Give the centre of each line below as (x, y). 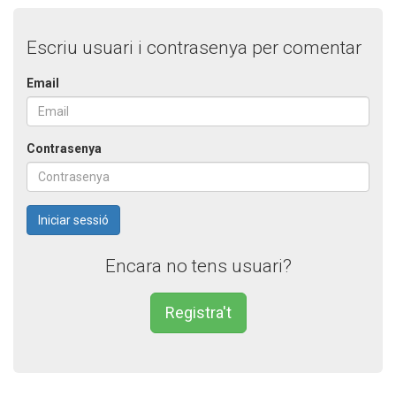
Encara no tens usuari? (198, 266)
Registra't (198, 312)
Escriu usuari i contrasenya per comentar (194, 47)
